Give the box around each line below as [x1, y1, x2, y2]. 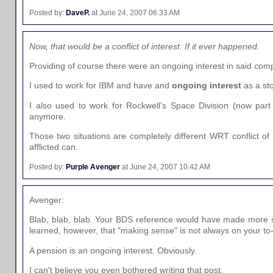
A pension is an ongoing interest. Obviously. [29, 245, 197, 255]
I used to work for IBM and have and [29, 80, 172, 91]
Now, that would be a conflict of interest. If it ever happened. [29, 41, 260, 51]
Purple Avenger [66, 162, 120, 171]
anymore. [29, 111, 66, 121]
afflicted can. [29, 142, 78, 152]
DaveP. [66, 9, 90, 18]
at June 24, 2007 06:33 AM [90, 9, 180, 18]
